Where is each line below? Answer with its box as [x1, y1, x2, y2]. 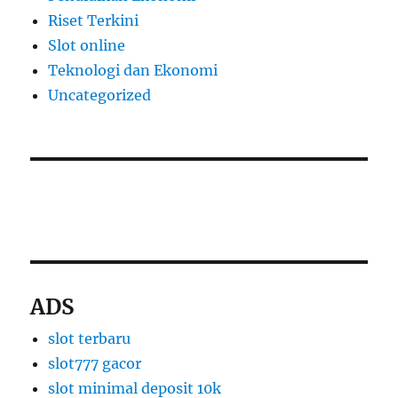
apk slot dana [123, 188, 219, 207]
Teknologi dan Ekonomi [48, 60, 219, 79]
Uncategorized [48, 85, 152, 104]
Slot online [48, 36, 126, 54]
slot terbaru [48, 329, 131, 347]
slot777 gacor [48, 354, 142, 372]
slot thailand [30, 188, 121, 207]
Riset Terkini [48, 11, 139, 29]
